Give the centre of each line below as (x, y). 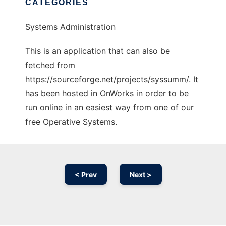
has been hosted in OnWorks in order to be (107, 94)
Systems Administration (70, 27)
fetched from (50, 65)
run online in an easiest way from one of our (109, 108)
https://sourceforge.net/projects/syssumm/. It (112, 79)
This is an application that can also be (98, 51)
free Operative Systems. (71, 122)
